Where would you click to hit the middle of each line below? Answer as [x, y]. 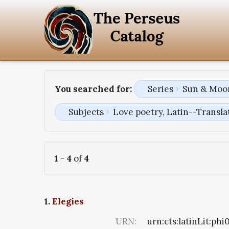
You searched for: [93, 89]
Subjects [86, 112]
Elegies [68, 202]
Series [160, 89]
